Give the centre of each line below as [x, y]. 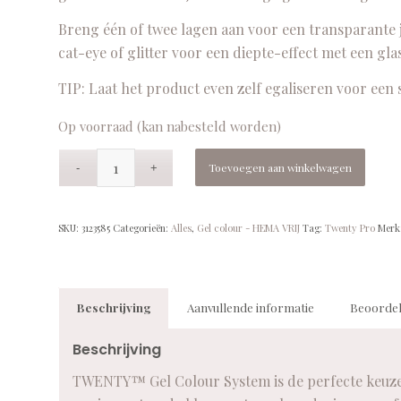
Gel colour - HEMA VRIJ [248, 228]
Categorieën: [141, 228]
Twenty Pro [350, 228]
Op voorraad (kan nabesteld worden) [169, 126]
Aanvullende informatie [250, 308]
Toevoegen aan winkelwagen [281, 168]
